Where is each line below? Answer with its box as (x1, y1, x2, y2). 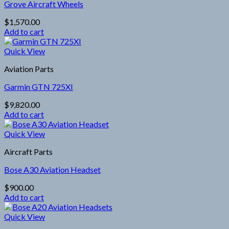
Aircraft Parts (4, 146, 53, 156)
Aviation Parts (4, 63, 54, 74)
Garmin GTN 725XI (4, 81, 73, 91)
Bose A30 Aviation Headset (4, 164, 101, 174)
